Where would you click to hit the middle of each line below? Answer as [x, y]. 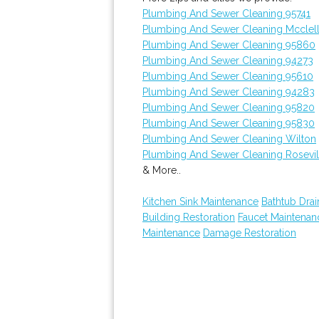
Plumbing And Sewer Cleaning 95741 [226, 14]
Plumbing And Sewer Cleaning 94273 [228, 61]
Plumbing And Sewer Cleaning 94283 [229, 92]
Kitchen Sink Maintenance [200, 202]
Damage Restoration [250, 233]
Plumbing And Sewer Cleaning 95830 [229, 123]
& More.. [162, 170]
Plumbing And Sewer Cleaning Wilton [229, 139]
